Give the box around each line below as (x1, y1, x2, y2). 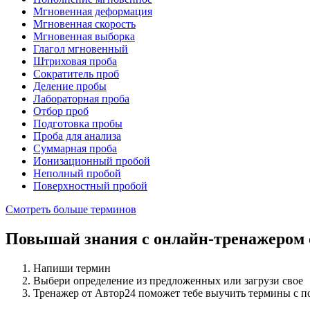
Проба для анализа (33, 130, 121, 143)
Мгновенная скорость (33, 18, 136, 30)
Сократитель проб (33, 68, 119, 80)
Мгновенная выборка (33, 30, 135, 43)
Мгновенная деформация (33, 6, 152, 18)
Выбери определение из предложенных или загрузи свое (33, 275, 303, 287)
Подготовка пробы (33, 118, 122, 130)
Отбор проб (33, 105, 89, 118)
